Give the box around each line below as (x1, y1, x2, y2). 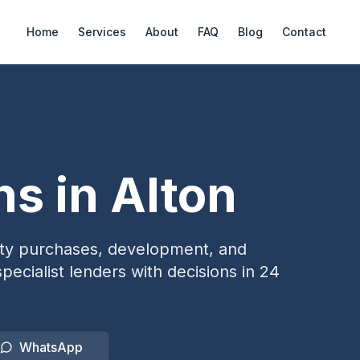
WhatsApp (19, 339, 83, 355)
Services (77, 25, 126, 39)
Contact (281, 25, 326, 39)
